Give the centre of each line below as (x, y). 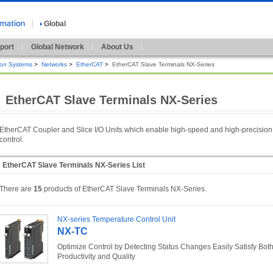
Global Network (58, 47)
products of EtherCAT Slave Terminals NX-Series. (124, 189)
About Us (117, 47)
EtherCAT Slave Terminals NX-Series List (74, 165)
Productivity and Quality (96, 257)
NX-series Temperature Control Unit (116, 220)
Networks (54, 64)
